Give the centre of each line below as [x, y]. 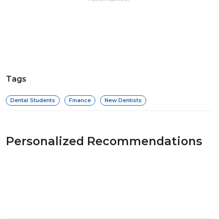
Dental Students [33, 100]
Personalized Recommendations [104, 141]
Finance [80, 100]
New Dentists [123, 100]
